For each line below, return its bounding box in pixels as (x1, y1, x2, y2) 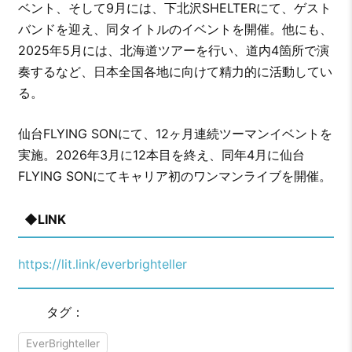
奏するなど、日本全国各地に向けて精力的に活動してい (17, 63, 332, 79)
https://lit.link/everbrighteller (17, 255, 187, 272)
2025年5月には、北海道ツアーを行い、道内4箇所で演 (17, 42, 329, 58)
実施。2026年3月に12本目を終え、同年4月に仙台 (17, 146, 305, 163)
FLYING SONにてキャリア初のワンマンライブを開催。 (17, 167, 332, 184)
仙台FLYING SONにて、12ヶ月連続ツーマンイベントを (17, 125, 332, 141)
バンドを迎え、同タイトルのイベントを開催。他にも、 (17, 20, 332, 37)
